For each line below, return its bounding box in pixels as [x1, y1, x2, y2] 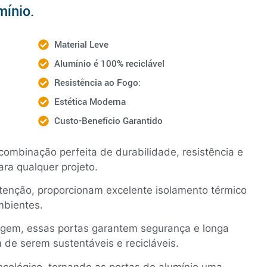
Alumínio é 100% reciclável [54, 57, 165, 70]
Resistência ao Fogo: [54, 76, 141, 89]
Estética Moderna [54, 95, 126, 108]
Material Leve [54, 38, 109, 51]
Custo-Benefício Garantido [54, 114, 163, 128]
